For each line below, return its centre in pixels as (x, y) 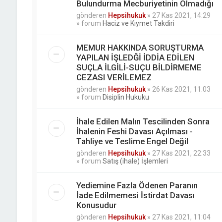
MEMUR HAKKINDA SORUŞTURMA (140, 48)
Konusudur (96, 205)
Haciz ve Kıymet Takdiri (138, 24)
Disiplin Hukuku (126, 97)
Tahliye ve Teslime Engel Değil (132, 141)
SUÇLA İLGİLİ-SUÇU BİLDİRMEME (139, 68)
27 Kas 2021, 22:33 (181, 153)
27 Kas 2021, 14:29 (181, 16)
